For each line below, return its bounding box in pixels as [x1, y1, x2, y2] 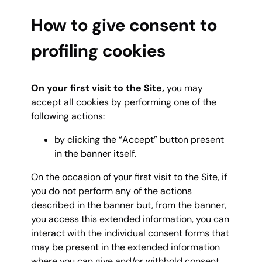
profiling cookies [31, 40, 166, 63]
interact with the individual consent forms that [31, 226, 229, 239]
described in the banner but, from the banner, [31, 198, 226, 211]
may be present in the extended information [31, 240, 220, 253]
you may [167, 81, 203, 94]
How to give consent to [31, 14, 217, 37]
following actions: [31, 109, 105, 122]
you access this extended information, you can [31, 212, 229, 225]
